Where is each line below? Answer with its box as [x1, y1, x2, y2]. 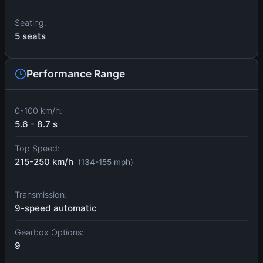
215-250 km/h [15, 156, 76, 168]
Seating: [15, 18, 46, 28]
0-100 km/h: [15, 106, 62, 116]
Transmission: [15, 190, 67, 200]
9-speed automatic [15, 203, 97, 214]
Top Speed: [15, 143, 60, 154]
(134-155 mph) [78, 157, 133, 167]
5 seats [15, 31, 46, 42]
